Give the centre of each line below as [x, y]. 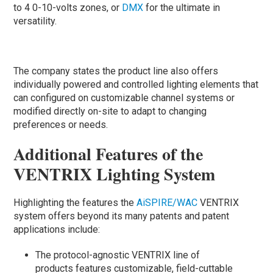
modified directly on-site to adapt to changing [110, 111]
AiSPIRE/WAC [167, 202]
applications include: [59, 229]
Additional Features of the [108, 154]
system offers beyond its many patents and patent [122, 216]
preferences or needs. [61, 124]
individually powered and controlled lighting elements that [136, 84]
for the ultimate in [183, 7]
